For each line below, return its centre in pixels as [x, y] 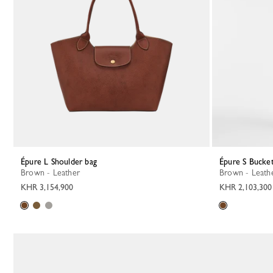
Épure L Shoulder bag [61, 161]
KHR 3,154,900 [47, 187]
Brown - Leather [53, 172]
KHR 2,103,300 [246, 187]
